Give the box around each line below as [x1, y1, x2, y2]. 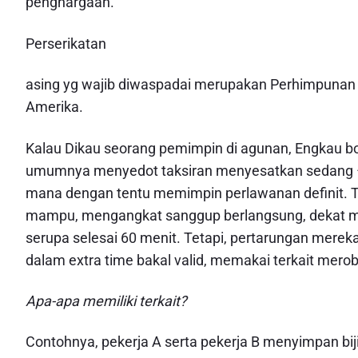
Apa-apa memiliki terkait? [26, 292, 187, 309]
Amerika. [26, 98, 83, 116]
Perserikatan [26, 34, 106, 52]
